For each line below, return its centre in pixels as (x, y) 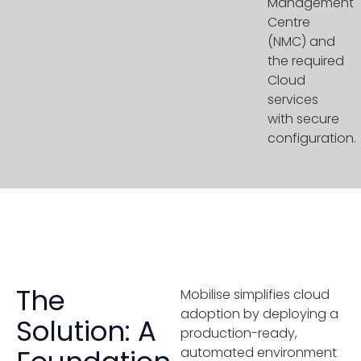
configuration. (312, 139)
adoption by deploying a (259, 314)
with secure (303, 119)
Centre (289, 23)
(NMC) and (301, 42)
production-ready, (239, 334)
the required (306, 61)
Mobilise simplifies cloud (255, 295)
